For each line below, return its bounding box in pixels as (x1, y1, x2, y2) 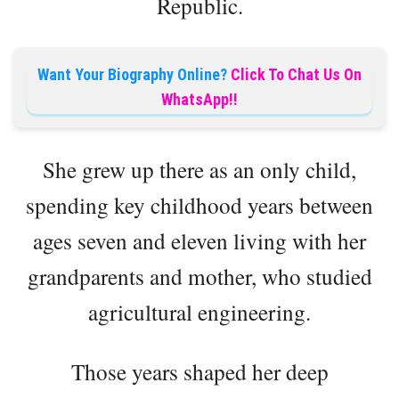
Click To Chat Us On (231, 64, 362, 84)
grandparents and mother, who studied (27, 260, 372, 291)
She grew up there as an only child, (43, 153, 356, 184)
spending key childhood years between (26, 189, 373, 220)
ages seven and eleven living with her (33, 224, 366, 256)
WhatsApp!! (161, 89, 238, 109)
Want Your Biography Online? (37, 64, 227, 84)
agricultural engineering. (88, 296, 311, 327)
